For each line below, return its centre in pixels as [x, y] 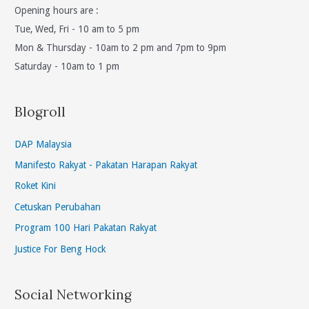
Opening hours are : [57, 11]
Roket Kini [36, 186]
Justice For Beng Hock [60, 249]
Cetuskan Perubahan [58, 207]
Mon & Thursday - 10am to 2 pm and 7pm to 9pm [121, 48]
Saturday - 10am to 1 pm [67, 67]
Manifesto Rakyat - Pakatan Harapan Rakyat [106, 165]
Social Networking [73, 294]
